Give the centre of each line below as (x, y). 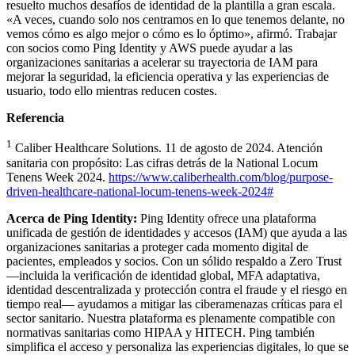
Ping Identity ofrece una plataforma (227, 218)
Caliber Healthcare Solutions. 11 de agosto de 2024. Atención (167, 148)
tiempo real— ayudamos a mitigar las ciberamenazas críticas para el (174, 303)
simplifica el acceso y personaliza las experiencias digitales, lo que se (177, 346)
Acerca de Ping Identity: (72, 218)
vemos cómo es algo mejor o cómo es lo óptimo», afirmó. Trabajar (172, 34)
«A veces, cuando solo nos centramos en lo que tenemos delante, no (176, 20)
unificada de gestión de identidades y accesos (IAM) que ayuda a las (177, 232)
